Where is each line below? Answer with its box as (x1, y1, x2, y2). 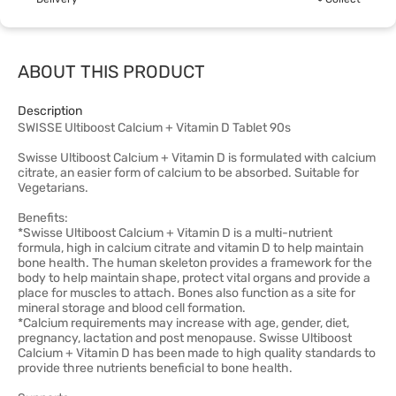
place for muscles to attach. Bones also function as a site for (18, 286, 355, 301)
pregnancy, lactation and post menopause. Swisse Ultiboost (18, 331, 352, 346)
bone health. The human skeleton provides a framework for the (18, 255, 372, 270)
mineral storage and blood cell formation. (18, 301, 246, 316)
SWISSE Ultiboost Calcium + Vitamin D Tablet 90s (18, 120, 291, 135)
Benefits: (18, 210, 68, 225)
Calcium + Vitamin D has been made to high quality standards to (18, 346, 376, 361)
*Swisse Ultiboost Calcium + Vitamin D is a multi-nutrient (18, 225, 332, 240)
